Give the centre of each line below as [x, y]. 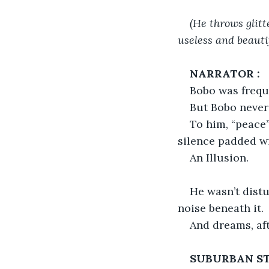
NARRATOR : [225, 73]
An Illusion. [219, 157]
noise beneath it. [221, 208]
